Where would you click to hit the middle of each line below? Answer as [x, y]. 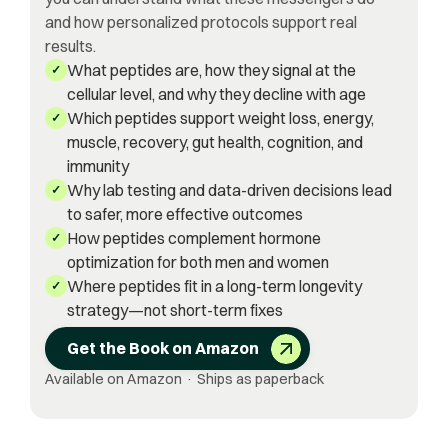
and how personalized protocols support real [201, 21]
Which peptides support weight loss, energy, [220, 117]
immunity [97, 165]
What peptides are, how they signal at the [211, 69]
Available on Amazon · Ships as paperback [184, 379]
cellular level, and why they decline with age [216, 93]
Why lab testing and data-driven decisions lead [229, 189]
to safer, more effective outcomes [184, 213]
